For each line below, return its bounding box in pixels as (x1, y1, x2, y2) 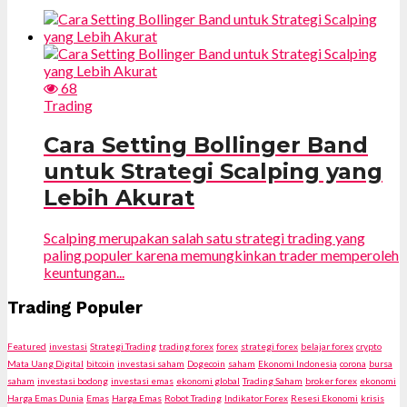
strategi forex (241, 340, 298, 352)
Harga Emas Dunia (7, 392, 84, 403)
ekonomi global (176, 374, 240, 386)
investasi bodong (37, 374, 108, 386)
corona (340, 357, 366, 369)
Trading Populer (7, 297, 143, 318)
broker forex (305, 374, 357, 386)
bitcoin (86, 357, 114, 369)
